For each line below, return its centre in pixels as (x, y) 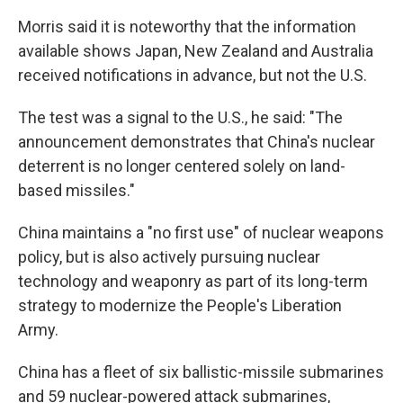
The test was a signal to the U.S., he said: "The (180, 117)
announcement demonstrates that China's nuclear (197, 142)
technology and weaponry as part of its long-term (193, 281)
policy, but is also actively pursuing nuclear (169, 257)
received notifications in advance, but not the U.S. (193, 75)
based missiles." (76, 190)
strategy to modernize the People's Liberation (180, 305)
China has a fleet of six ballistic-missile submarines (201, 372)
